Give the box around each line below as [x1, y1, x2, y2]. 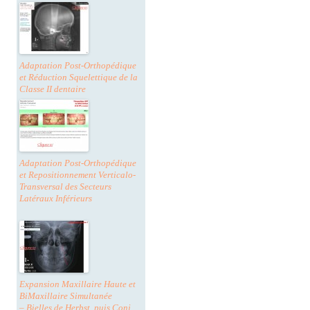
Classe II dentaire [19, 84, 86, 95]
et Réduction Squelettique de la [19, 72, 138, 83]
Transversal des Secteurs [19, 181, 111, 192]
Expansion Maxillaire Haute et [19, 279, 136, 290]
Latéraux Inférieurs [19, 193, 92, 204]
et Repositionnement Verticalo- [19, 170, 136, 181]
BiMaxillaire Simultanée [19, 291, 112, 302]
